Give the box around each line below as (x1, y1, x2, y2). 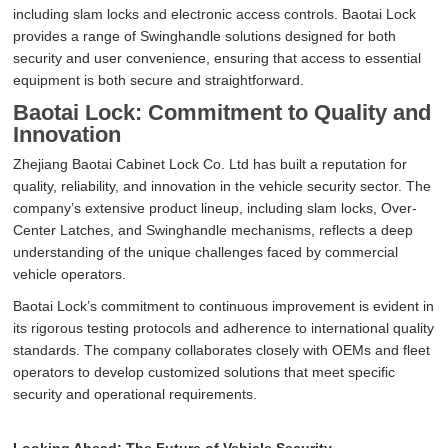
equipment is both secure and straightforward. (13, 71, 305, 88)
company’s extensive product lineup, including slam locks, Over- (13, 199, 418, 216)
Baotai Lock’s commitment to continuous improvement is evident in (13, 297, 435, 314)
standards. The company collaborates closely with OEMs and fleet (13, 341, 431, 358)
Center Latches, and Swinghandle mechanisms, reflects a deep (13, 221, 414, 238)
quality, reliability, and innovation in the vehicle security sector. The (13, 177, 432, 194)
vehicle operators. (13, 265, 127, 282)
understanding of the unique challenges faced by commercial (13, 243, 399, 260)
